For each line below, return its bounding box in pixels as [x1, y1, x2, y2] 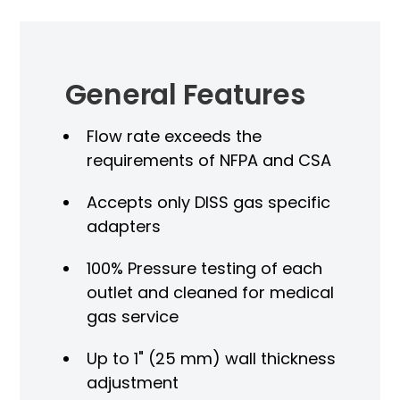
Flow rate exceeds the [86, 124, 262, 147]
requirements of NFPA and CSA [86, 148, 331, 171]
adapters [86, 214, 161, 237]
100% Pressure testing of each [86, 256, 322, 279]
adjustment [86, 371, 179, 394]
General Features [64, 74, 305, 114]
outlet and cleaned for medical [86, 280, 334, 304]
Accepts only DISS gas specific [86, 190, 330, 213]
